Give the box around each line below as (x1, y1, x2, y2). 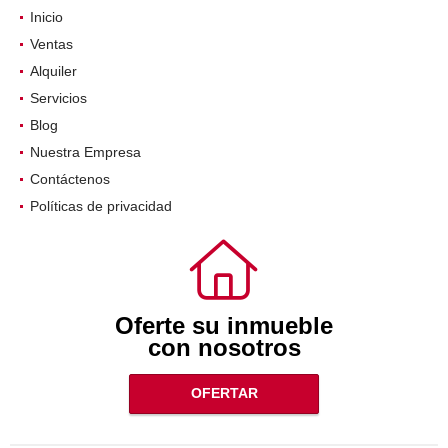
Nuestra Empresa (30, 143, 141, 160)
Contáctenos (30, 170, 110, 187)
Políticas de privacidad (30, 197, 172, 214)
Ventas (30, 35, 73, 52)
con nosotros (147, 333, 301, 361)
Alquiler (30, 62, 77, 79)
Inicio (30, 8, 63, 25)
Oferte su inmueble (115, 311, 333, 339)
